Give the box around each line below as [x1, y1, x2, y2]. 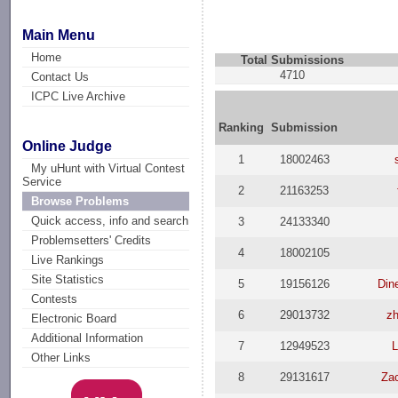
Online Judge [22, 139, 113, 155]
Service [22, 175, 62, 189]
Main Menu [22, 27, 96, 43]
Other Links [31, 351, 92, 365]
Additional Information [31, 331, 144, 346]
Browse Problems [31, 195, 130, 209]
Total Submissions [240, 53, 344, 67]
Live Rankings [31, 253, 105, 267]
